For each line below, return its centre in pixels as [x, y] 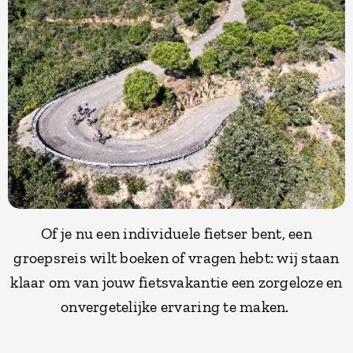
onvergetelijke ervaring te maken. [176, 306]
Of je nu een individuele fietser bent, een [176, 233]
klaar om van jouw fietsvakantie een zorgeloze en [176, 282]
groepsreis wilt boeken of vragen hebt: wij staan [176, 257]
